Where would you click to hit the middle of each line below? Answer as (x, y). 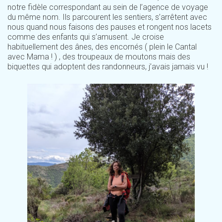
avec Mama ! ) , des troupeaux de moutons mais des (99, 57)
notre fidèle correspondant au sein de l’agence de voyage (108, 7)
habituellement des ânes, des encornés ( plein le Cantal (102, 47)
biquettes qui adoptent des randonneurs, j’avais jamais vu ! (108, 67)
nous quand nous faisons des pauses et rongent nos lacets (110, 27)
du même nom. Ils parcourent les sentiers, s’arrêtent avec (107, 17)
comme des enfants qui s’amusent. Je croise (86, 37)
